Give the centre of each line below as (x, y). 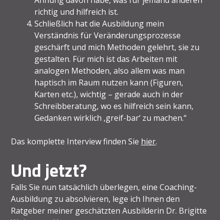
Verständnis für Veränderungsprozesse (108, 35)
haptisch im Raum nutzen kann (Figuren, (109, 82)
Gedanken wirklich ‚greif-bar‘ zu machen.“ (111, 118)
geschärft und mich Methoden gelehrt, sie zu (117, 47)
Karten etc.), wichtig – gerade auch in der (109, 94)
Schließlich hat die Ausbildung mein (99, 23)
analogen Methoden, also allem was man (110, 70)
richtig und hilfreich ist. (77, 12)
